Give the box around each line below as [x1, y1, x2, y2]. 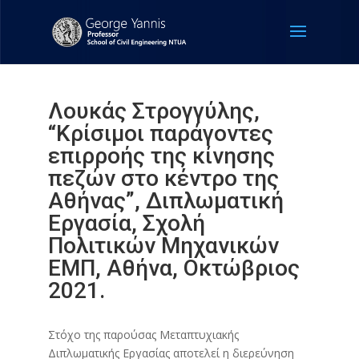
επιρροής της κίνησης [47, 142, 275, 169]
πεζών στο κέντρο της [47, 164, 279, 192]
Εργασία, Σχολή [47, 209, 205, 236]
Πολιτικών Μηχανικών [47, 232, 279, 259]
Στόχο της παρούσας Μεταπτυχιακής [47, 326, 239, 342]
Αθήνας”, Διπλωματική [47, 187, 284, 214]
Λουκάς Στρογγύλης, [47, 97, 260, 124]
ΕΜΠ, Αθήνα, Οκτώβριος [47, 254, 300, 281]
